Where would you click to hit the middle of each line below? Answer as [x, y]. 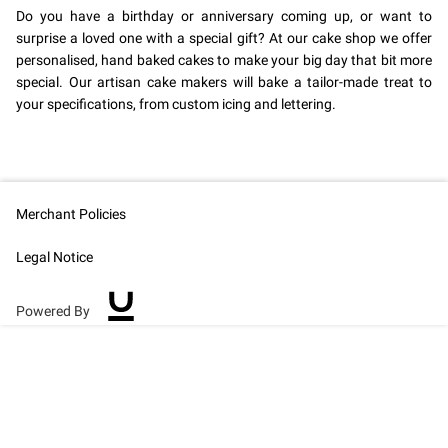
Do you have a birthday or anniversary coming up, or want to [224, 16]
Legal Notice [54, 257]
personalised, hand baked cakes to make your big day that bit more [224, 60]
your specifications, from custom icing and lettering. [176, 104]
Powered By [53, 311]
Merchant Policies [71, 214]
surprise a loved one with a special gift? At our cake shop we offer [224, 38]
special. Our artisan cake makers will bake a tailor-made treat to [224, 82]
